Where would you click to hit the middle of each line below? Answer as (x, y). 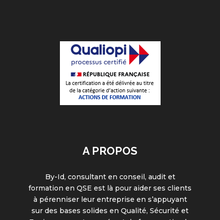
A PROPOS (110, 151)
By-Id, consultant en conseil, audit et (110, 177)
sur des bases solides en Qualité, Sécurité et (110, 211)
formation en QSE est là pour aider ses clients (110, 188)
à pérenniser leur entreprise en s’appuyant (110, 199)
